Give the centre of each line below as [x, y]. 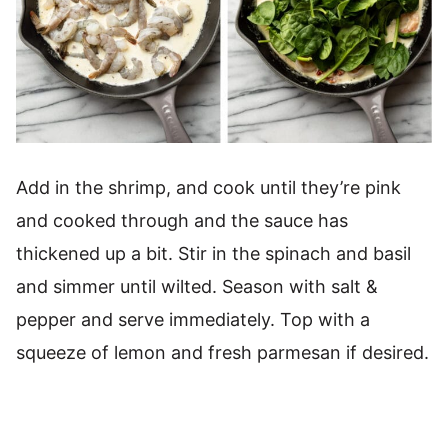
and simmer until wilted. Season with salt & [197, 286]
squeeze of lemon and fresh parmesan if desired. [222, 352]
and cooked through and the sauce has [182, 220]
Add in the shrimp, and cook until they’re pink [208, 187]
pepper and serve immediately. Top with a [193, 319]
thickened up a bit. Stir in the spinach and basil [213, 253]
